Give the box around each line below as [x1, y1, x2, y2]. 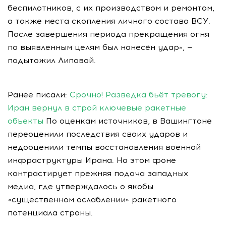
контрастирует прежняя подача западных [8, 168, 188, 178]
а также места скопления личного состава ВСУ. [8, 16, 210, 26]
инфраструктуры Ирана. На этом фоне [8, 155, 176, 165]
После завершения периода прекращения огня [8, 29, 209, 39]
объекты [8, 116, 43, 126]
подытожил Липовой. [8, 55, 96, 65]
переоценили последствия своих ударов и [8, 129, 188, 139]
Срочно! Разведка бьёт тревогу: [70, 89, 208, 99]
